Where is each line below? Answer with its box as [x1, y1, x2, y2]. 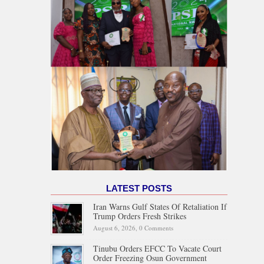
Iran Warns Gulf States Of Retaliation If [93, 200, 227, 212]
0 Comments [139, 223, 173, 232]
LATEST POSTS [106, 183, 172, 193]
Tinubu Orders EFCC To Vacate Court [93, 242, 222, 254]
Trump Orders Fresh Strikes [93, 210, 186, 222]
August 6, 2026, [93, 223, 139, 232]
